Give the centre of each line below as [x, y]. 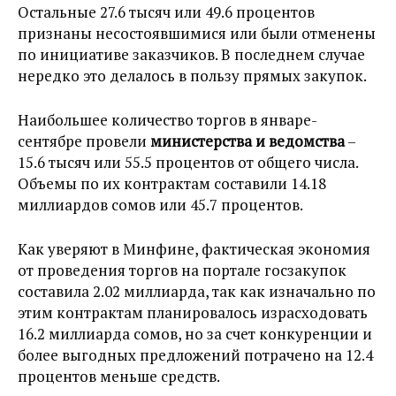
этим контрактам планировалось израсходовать [193, 313]
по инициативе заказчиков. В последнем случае [191, 55]
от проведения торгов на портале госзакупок [182, 270]
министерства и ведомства [247, 141]
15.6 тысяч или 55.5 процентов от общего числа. [188, 163]
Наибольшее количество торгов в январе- [168, 120]
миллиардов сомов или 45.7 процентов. [160, 205]
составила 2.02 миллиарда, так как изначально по [197, 292]
